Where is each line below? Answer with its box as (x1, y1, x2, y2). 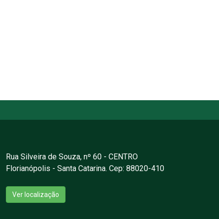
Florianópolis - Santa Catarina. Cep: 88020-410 (5, 164, 164, 174)
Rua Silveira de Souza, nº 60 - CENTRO (5, 152, 138, 162)
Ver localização (12, 191, 59, 199)
